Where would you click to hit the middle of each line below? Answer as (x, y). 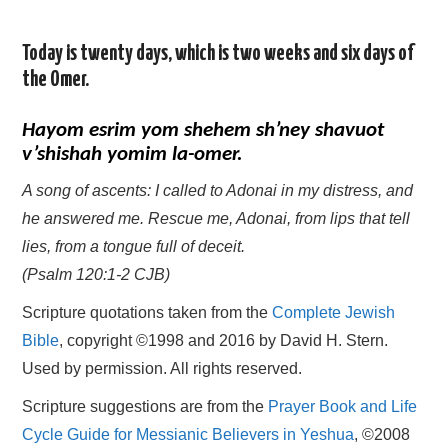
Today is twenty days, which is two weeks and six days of (218, 54)
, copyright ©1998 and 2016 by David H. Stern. (224, 341)
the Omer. (56, 80)
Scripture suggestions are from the (145, 407)
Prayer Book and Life (343, 407)
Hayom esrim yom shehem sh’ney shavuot (203, 131)
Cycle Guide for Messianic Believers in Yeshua (188, 435)
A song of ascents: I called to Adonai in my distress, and (218, 191)
